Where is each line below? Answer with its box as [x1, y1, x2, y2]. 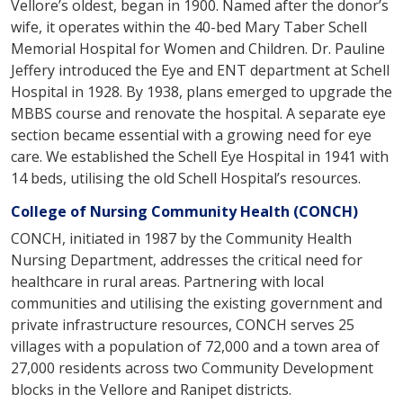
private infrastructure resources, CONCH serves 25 [11, 314, 354, 335]
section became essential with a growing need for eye [11, 124, 372, 145]
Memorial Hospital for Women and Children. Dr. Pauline [11, 38, 385, 58]
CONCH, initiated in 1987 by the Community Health [11, 228, 352, 248]
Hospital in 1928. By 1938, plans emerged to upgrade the [11, 81, 392, 102]
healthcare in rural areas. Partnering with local [11, 271, 324, 291]
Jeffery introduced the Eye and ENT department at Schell [11, 59, 390, 80]
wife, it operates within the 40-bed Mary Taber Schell [11, 16, 367, 37]
